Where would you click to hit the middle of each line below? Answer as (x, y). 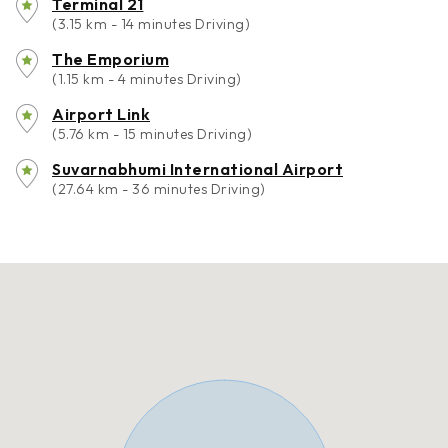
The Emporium (110, 59)
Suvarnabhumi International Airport (197, 169)
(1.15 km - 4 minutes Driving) (147, 79)
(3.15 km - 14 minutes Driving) (151, 24)
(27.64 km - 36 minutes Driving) (159, 189)
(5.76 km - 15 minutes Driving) (152, 134)
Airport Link (101, 114)
